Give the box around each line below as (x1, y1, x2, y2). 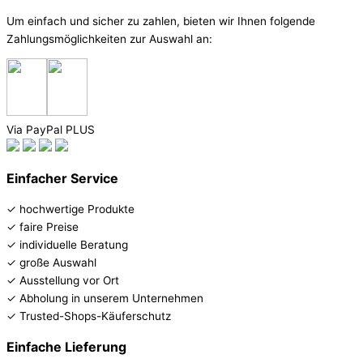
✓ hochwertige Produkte (6, 203, 135, 216)
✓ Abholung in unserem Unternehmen (6, 292, 203, 305)
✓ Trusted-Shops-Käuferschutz (6, 310, 171, 323)
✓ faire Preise (6, 220, 79, 234)
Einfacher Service (6, 170, 118, 187)
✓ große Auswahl (6, 256, 96, 270)
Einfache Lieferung (6, 339, 126, 356)
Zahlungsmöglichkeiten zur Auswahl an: (6, 32, 212, 45)
